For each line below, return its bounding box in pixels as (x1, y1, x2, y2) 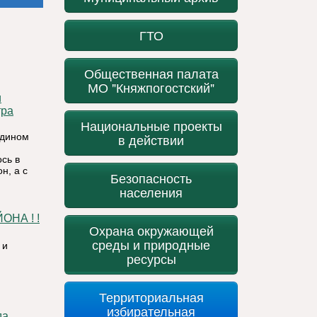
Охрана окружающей (88, 221, 214, 239)
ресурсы (126, 250, 176, 267)
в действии (118, 131, 184, 149)
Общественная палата (83, 64, 219, 82)
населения (120, 183, 183, 201)
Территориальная (98, 288, 204, 306)
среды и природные (92, 236, 210, 253)
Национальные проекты (80, 117, 222, 134)
